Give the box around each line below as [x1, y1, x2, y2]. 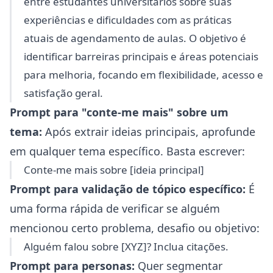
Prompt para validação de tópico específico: [10, 182, 246, 196]
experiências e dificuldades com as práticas [24, 13, 232, 27]
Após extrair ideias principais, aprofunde [42, 124, 255, 139]
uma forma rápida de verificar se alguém [10, 201, 220, 216]
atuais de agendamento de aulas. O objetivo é [24, 31, 246, 45]
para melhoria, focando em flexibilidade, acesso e [24, 68, 263, 82]
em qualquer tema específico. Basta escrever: [10, 144, 245, 158]
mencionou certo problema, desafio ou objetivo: [10, 221, 260, 235]
